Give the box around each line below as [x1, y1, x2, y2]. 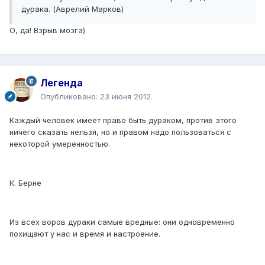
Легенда [40, 77, 83, 89]
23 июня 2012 [100, 92, 151, 102]
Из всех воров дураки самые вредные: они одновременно [9, 217, 235, 227]
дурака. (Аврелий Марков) [21, 4, 124, 14]
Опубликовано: [40, 92, 100, 102]
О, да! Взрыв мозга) [9, 25, 85, 35]
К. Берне [9, 178, 41, 188]
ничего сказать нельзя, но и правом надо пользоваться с [9, 127, 231, 137]
